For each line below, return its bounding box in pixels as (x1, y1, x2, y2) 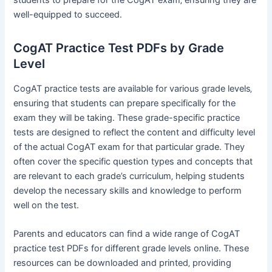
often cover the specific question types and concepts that (13, 155, 253, 167)
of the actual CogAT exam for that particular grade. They (13, 141, 245, 152)
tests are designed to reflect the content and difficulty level (13, 126, 256, 138)
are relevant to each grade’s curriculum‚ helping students (13, 170, 245, 182)
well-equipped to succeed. (13, 8, 123, 20)
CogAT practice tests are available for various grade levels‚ (13, 83, 253, 94)
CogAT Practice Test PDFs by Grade (13, 40, 225, 55)
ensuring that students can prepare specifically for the (13, 97, 236, 109)
